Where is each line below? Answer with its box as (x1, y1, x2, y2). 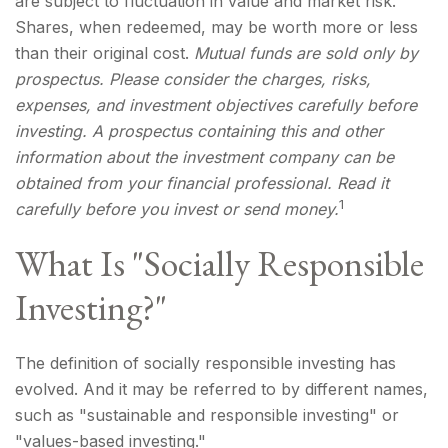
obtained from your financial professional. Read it (15, 173, 389, 193)
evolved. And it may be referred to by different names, (15, 379, 428, 399)
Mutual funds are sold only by (194, 43, 418, 63)
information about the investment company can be (15, 147, 394, 167)
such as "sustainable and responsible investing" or (15, 405, 399, 425)
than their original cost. (15, 43, 194, 63)
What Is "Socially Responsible (15, 240, 424, 287)
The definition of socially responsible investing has (15, 353, 396, 373)
